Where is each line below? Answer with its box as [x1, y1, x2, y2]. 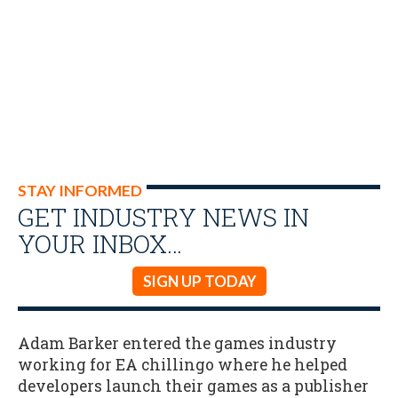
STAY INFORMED [18, 181, 142, 200]
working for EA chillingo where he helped [18, 354, 347, 375]
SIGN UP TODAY [142, 272, 256, 291]
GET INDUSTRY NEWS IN [18, 200, 309, 234]
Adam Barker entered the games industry [18, 332, 337, 354]
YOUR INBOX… [18, 227, 182, 260]
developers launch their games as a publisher [18, 375, 369, 396]
